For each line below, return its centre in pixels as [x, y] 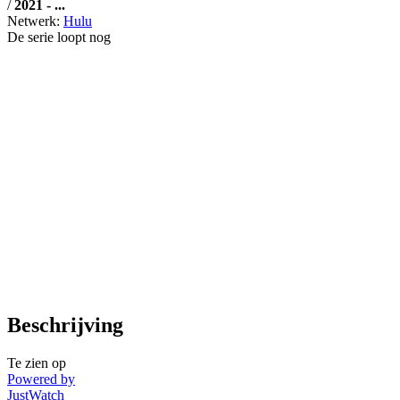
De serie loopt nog [59, 37]
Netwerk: [35, 21]
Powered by [41, 379]
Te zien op [37, 362]
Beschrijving [65, 325]
